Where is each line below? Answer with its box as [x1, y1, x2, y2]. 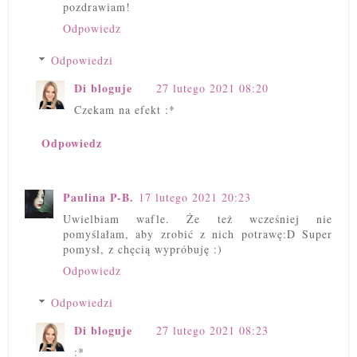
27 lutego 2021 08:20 [156, 80, 269, 96]
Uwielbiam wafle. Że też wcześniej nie [63, 211, 332, 227]
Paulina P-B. [63, 189, 134, 206]
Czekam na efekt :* [74, 101, 175, 117]
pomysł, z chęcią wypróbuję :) [63, 241, 222, 257]
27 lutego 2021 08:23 [156, 323, 269, 339]
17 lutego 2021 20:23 [139, 190, 251, 206]
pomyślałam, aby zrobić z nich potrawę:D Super [63, 226, 332, 242]
